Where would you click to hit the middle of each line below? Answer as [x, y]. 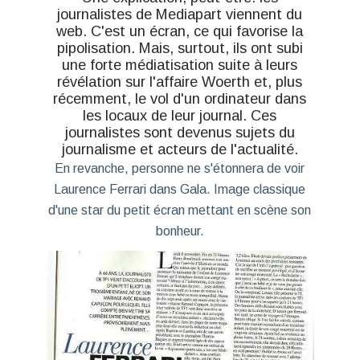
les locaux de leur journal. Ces [180, 115]
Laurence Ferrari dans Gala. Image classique [180, 189]
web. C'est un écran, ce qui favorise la [180, 31]
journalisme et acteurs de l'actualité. [180, 149]
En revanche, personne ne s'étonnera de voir [180, 168]
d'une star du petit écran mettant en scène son [180, 210]
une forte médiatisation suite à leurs [180, 64]
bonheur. [180, 231]
